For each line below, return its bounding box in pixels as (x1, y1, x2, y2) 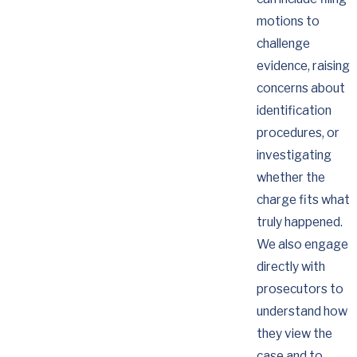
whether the (256, 169, 325, 185)
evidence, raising (256, 57, 350, 73)
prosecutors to (256, 280, 343, 296)
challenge (256, 35, 310, 51)
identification (256, 102, 331, 118)
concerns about (256, 80, 345, 96)
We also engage (256, 236, 348, 252)
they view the (256, 325, 332, 341)
